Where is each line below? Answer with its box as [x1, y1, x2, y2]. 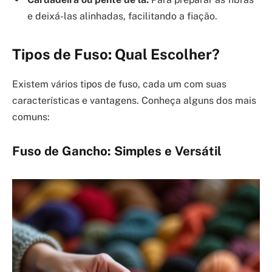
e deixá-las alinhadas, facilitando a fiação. [27, 10, 217, 22]
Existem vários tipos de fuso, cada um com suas [12, 78, 226, 90]
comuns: [12, 111, 50, 123]
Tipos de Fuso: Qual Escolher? [12, 46, 220, 63]
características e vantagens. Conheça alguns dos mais [12, 95, 256, 107]
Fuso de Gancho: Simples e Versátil [12, 143, 222, 158]
